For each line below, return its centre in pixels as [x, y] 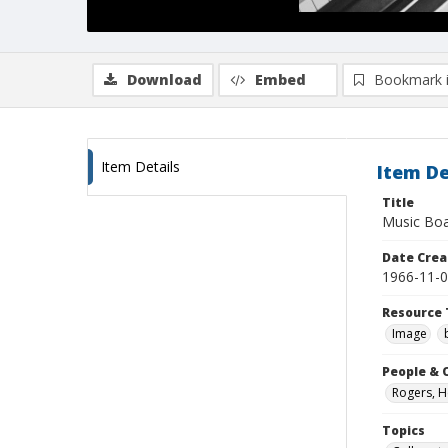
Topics [403, 430]
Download [164, 79]
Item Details [140, 166]
